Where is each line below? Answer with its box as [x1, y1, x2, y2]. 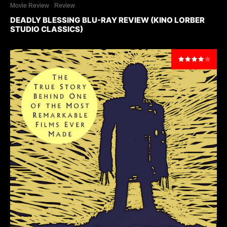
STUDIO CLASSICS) [10, 24, 83, 34]
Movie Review [10, 2, 49, 10]
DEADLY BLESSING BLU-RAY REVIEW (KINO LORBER [10, 15, 205, 25]
